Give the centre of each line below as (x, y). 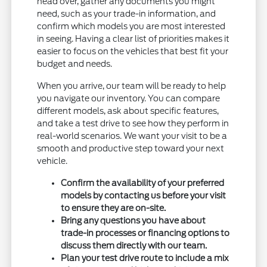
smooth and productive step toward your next (131, 149)
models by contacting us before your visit (144, 196)
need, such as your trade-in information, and (127, 14)
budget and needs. (75, 64)
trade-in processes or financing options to (145, 233)
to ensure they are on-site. (114, 208)
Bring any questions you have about (133, 221)
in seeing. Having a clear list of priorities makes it (133, 39)
